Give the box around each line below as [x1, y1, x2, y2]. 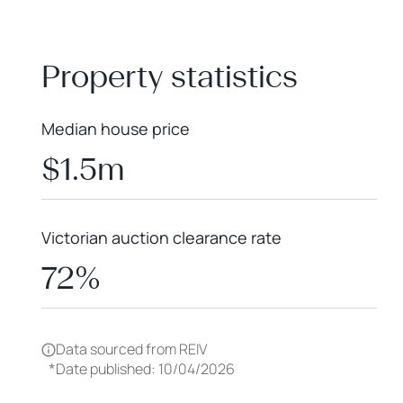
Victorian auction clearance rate [41, 227, 282, 248]
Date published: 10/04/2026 [56, 358, 235, 379]
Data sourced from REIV [56, 339, 207, 359]
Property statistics [41, 58, 298, 95]
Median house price [41, 118, 190, 139]
